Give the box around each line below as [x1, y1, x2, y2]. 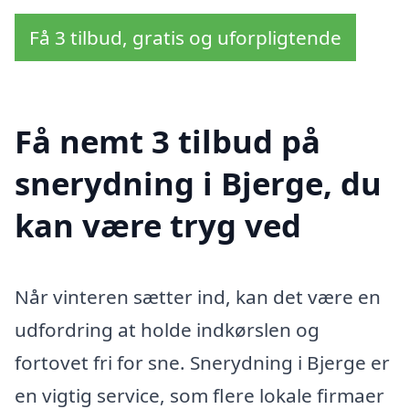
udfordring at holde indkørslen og [15, 316, 320, 342]
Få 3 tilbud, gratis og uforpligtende [29, 24, 341, 50]
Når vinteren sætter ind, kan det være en [15, 283, 381, 309]
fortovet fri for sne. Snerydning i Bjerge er [15, 349, 390, 375]
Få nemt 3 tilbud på [15, 119, 320, 163]
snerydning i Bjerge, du [15, 161, 382, 204]
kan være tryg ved [15, 203, 301, 246]
